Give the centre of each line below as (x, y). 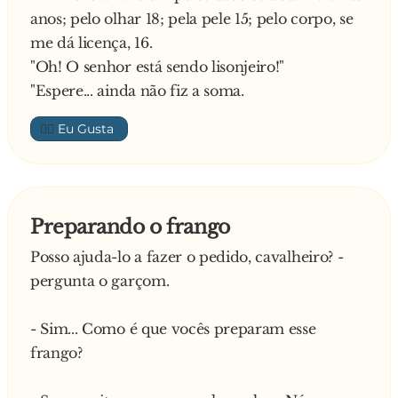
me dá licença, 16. (92, 43)
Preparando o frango (130, 227)
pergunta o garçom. (100, 281)
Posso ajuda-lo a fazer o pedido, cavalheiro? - (187, 257)
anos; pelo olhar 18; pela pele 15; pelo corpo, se (192, 19)
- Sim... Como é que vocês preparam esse (173, 329)
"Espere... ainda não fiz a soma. (137, 91)
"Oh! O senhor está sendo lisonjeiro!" (158, 67)
